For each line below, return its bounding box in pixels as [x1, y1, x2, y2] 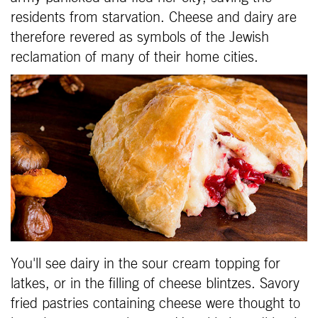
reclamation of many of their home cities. [11, 50, 258, 65]
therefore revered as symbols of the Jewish [11, 30, 269, 45]
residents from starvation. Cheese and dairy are [11, 10, 297, 25]
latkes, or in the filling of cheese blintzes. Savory [11, 276, 300, 291]
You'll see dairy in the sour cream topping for [11, 256, 280, 271]
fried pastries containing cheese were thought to [11, 296, 300, 311]
